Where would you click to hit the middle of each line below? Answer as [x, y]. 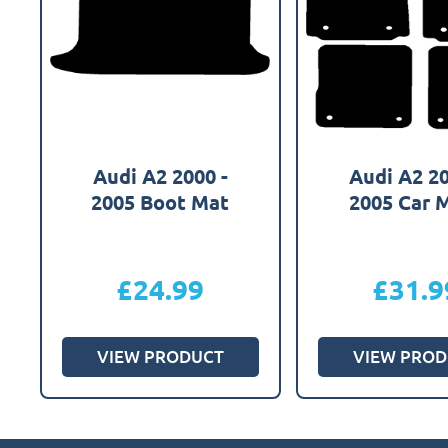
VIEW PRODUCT [160, 356]
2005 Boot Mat [160, 201]
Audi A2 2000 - [160, 175]
